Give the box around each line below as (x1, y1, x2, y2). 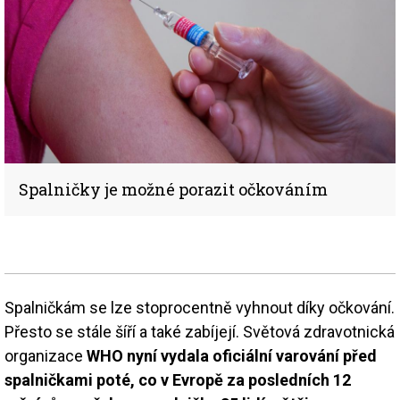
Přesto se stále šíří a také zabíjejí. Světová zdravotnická (4, 321, 395, 341)
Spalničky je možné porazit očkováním (19, 178, 328, 200)
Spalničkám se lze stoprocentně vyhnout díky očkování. (4, 297, 395, 317)
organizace (4, 346, 87, 365)
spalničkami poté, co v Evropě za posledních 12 (4, 370, 351, 389)
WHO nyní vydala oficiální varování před (87, 346, 377, 365)
